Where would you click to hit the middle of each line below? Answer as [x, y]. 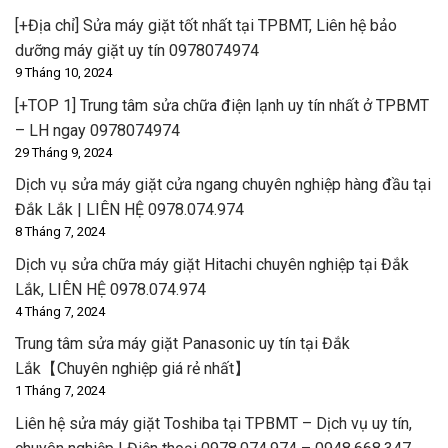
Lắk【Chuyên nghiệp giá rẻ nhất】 [132, 369]
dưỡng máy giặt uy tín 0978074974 [137, 50]
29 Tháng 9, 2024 [63, 152]
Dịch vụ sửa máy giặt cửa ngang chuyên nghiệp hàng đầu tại [223, 185]
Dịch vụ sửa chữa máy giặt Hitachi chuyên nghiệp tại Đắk [212, 264]
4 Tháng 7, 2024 [60, 311]
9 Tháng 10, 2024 [63, 72]
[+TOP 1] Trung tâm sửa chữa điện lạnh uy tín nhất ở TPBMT [222, 105]
